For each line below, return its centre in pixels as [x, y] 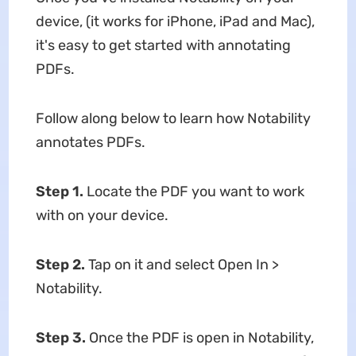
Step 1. [61, 192]
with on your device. [102, 215]
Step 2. [62, 265]
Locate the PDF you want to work [195, 192]
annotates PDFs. [90, 142]
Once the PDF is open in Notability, [201, 338]
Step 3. [62, 338]
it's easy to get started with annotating [163, 45]
